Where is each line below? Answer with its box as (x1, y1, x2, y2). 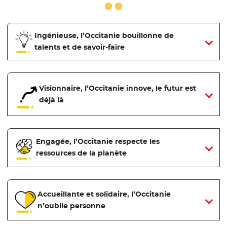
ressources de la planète (36, 148, 127, 158)
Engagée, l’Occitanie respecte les (36, 137, 160, 146)
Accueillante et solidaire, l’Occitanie (37, 189, 171, 199)
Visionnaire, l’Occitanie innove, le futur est (39, 83, 197, 93)
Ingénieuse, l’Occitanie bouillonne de (34, 31, 174, 41)
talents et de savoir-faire (34, 43, 127, 52)
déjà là (39, 95, 66, 104)
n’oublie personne (37, 201, 105, 210)
